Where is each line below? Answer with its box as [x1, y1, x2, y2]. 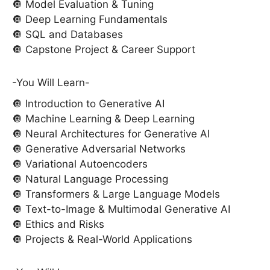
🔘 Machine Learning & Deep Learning [12, 112, 195, 125]
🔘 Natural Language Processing [12, 172, 168, 185]
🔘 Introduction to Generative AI [12, 97, 165, 110]
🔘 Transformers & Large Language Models [12, 187, 220, 200]
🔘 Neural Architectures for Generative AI [12, 127, 210, 140]
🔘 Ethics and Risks [12, 218, 104, 230]
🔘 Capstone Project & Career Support [12, 43, 195, 55]
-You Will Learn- [12, 76, 90, 89]
